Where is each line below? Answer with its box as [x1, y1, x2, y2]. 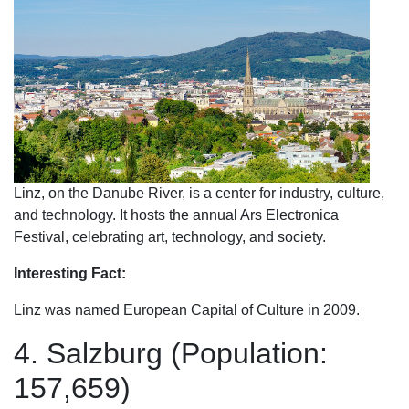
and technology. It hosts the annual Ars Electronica [14, 207, 339, 223]
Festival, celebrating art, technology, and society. [14, 229, 326, 245]
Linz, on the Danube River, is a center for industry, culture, [14, 185, 384, 201]
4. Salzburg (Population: [14, 337, 328, 370]
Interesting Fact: [14, 266, 126, 281]
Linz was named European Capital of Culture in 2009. [14, 302, 360, 318]
